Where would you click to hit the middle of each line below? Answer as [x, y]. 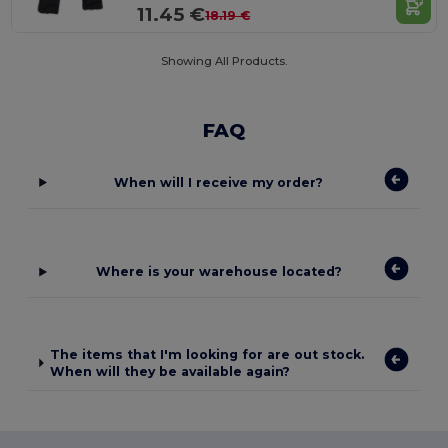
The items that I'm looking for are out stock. [207, 354]
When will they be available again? [170, 371]
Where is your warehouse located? [218, 272]
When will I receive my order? [219, 182]
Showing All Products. [224, 60]
